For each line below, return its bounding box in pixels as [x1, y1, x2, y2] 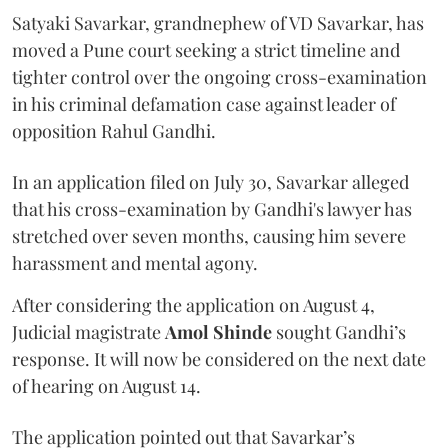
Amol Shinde [165, 320, 272, 345]
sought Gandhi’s [272, 320, 406, 345]
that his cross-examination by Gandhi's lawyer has [12, 197, 412, 222]
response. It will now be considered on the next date [12, 347, 426, 372]
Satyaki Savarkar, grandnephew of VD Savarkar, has [12, 11, 424, 36]
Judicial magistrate [12, 320, 165, 345]
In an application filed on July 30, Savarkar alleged [12, 170, 409, 195]
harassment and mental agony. [12, 251, 258, 276]
